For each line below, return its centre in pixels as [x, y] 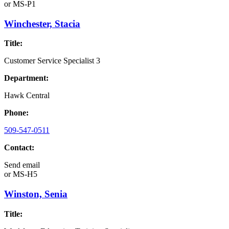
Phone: [16, 113]
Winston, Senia [36, 194]
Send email [22, 165]
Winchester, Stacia [42, 24]
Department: [26, 78]
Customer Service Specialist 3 [52, 61]
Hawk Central [27, 96]
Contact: [19, 148]
